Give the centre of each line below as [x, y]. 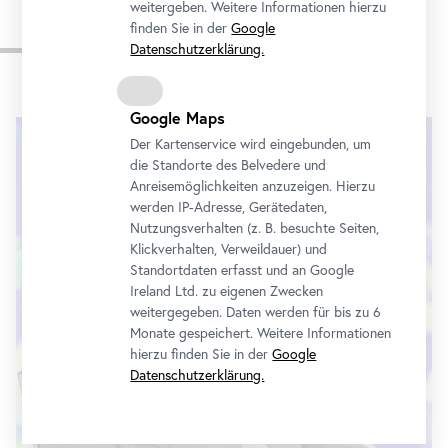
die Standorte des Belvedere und [228, 165]
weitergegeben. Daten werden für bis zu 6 [256, 312]
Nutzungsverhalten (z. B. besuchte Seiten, [255, 228]
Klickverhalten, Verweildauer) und [229, 249]
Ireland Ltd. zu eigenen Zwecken [227, 291]
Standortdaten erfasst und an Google [242, 270]
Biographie [115, 48]
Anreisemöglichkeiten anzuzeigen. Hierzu [253, 186]
